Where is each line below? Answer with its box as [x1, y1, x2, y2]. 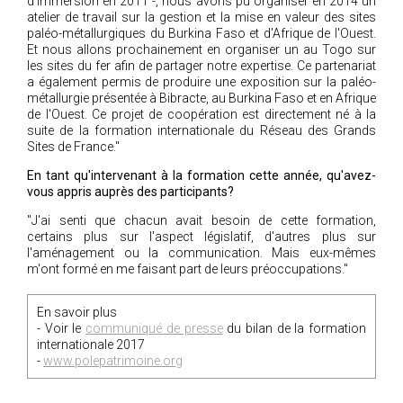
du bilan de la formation [222, 320, 367, 336]
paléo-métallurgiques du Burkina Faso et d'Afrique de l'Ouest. [27, 26, 376, 40]
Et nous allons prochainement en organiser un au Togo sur [27, 42, 376, 57]
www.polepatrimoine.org [43, 353, 183, 368]
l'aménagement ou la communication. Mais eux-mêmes [27, 246, 376, 260]
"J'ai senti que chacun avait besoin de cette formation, [27, 213, 376, 228]
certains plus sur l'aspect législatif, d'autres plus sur [27, 229, 376, 244]
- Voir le [37, 320, 86, 336]
